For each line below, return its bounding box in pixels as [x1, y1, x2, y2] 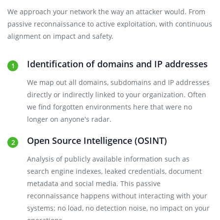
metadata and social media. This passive [27, 179, 161, 188]
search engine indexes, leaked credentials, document [27, 166, 202, 176]
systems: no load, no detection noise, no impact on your [27, 203, 210, 213]
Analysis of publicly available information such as [27, 154, 190, 164]
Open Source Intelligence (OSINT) [27, 135, 167, 146]
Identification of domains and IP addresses [27, 58, 208, 70]
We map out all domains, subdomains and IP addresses [27, 78, 210, 87]
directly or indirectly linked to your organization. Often [27, 90, 206, 99]
